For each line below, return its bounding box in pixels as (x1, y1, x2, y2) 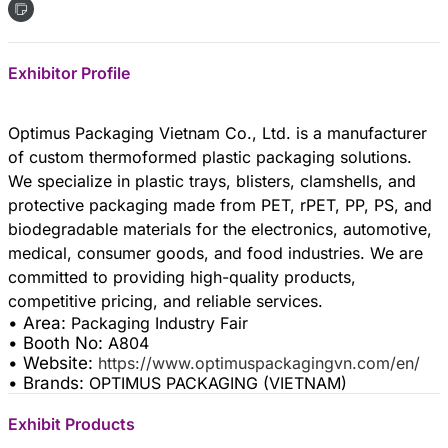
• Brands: (8, 372, 89, 393)
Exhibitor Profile (8, 63, 130, 84)
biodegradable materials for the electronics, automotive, (8, 218, 432, 239)
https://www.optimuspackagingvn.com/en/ (98, 352, 420, 373)
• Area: (8, 312, 71, 333)
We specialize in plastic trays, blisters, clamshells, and (8, 170, 416, 191)
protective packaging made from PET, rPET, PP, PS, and (8, 194, 432, 215)
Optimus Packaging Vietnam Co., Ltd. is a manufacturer (8, 122, 427, 143)
